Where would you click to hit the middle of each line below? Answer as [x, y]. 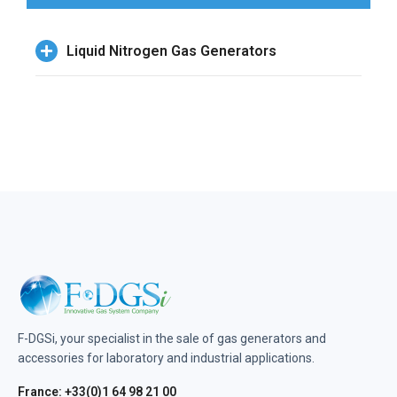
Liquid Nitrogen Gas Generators [171, 51]
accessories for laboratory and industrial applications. [166, 358]
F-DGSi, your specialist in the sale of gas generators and [172, 339]
